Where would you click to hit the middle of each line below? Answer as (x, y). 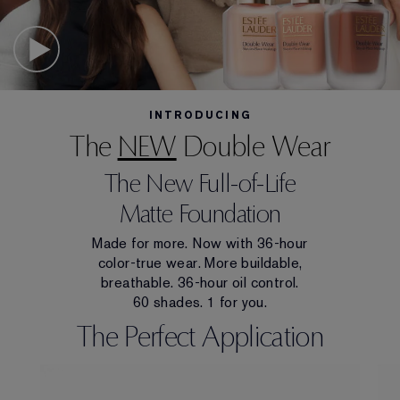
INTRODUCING (200, 115)
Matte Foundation (200, 213)
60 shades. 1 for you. (200, 302)
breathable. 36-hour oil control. (200, 282)
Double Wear (253, 146)
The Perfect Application (200, 336)
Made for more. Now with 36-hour (200, 243)
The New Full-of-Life (200, 183)
